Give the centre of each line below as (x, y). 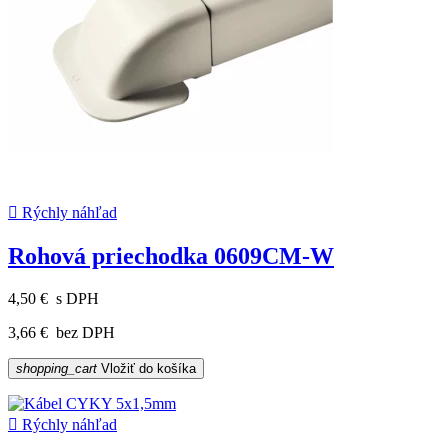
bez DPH (83, 332)
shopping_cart (56, 368)
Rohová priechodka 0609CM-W (171, 255)
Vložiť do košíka (146, 368)
